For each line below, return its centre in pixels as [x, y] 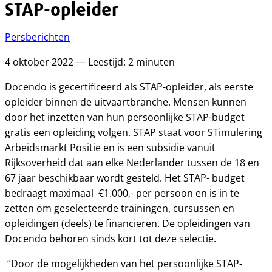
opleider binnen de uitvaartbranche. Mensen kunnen [126, 102]
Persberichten [37, 37]
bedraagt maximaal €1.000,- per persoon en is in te [122, 193]
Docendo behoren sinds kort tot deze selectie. [110, 239]
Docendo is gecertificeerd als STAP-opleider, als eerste [129, 87]
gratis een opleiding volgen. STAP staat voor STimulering [134, 132]
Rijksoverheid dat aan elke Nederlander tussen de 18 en [132, 163]
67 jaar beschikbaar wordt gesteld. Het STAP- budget [125, 178]
